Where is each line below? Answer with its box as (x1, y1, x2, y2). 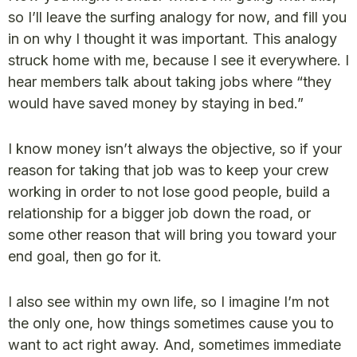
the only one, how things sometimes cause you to (8, 315, 334, 331)
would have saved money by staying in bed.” (8, 95, 304, 112)
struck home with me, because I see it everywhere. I (8, 52, 349, 69)
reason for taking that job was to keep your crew (8, 162, 329, 178)
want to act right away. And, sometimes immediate (8, 336, 341, 353)
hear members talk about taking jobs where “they (8, 73, 331, 90)
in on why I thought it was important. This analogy (8, 30, 337, 47)
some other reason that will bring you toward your (8, 226, 336, 243)
